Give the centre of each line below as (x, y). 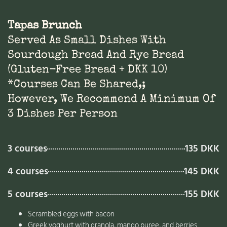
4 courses (28, 172)
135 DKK (202, 149)
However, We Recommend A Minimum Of (111, 100)
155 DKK (202, 195)
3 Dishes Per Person (63, 115)
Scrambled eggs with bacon (71, 214)
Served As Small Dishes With (87, 41)
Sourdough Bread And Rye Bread (96, 56)
